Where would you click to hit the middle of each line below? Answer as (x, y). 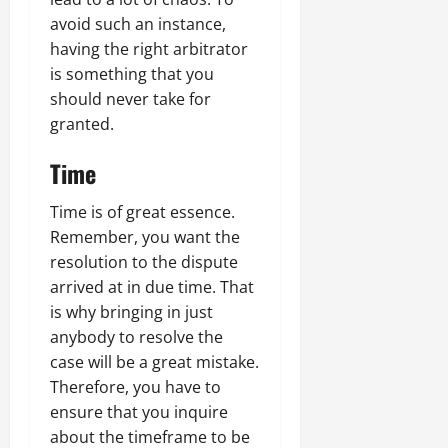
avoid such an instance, (138, 23)
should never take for (130, 98)
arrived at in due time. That (152, 286)
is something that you (132, 73)
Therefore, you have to (135, 386)
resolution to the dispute (144, 261)
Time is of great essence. (142, 211)
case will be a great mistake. (154, 361)
